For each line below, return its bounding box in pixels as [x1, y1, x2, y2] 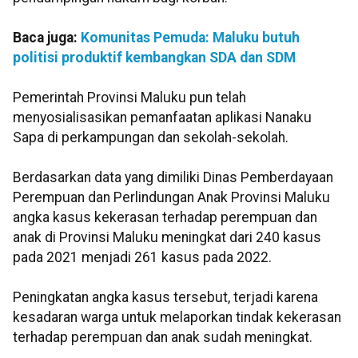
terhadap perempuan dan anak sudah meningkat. [13, 329, 312, 346]
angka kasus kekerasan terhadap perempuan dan [13, 209, 317, 226]
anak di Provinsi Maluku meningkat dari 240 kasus [13, 229, 321, 246]
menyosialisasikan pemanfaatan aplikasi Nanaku [13, 109, 312, 126]
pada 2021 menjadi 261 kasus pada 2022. [13, 249, 272, 266]
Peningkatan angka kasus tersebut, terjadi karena [13, 289, 318, 306]
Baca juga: [13, 30, 81, 46]
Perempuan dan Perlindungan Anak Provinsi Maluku [13, 189, 330, 206]
